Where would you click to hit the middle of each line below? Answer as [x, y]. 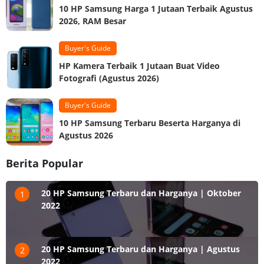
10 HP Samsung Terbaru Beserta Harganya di [150, 123]
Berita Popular [44, 163]
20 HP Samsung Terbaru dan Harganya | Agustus [141, 249]
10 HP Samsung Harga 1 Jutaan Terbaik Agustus [156, 8]
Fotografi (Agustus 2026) [109, 78]
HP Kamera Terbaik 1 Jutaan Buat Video [139, 65]
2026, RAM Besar [93, 21]
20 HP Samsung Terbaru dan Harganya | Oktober [141, 193]
